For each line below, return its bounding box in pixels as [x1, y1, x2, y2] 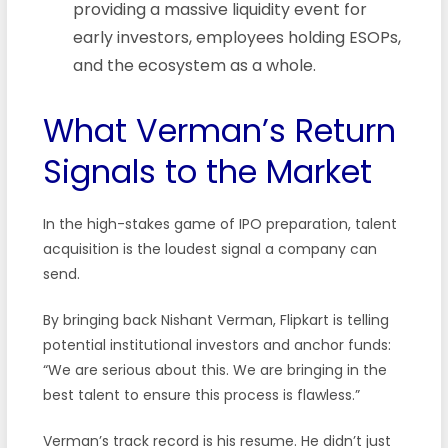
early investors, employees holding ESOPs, [72, 25, 401, 49]
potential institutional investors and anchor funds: [42, 334, 391, 355]
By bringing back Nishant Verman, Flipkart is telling [42, 309, 389, 330]
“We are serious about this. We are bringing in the [42, 359, 387, 380]
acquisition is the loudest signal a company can [42, 238, 377, 259]
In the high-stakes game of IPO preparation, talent [42, 213, 397, 234]
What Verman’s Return [42, 107, 396, 153]
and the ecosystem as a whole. [72, 53, 316, 77]
